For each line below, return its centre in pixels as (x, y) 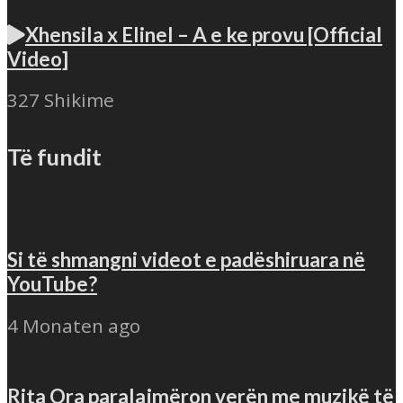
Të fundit (54, 157)
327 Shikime (61, 100)
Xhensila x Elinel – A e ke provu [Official (204, 34)
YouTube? (52, 283)
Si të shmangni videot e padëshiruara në (186, 259)
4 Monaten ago (74, 325)
